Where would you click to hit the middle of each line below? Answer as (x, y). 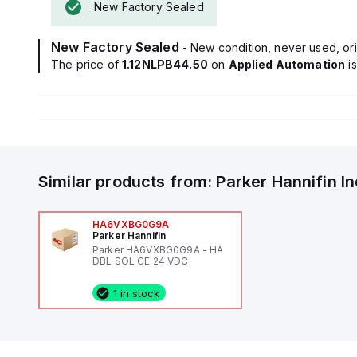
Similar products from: (127, 182)
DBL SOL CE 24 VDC (140, 261)
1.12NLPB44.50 (165, 64)
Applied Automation (287, 64)
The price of (86, 64)
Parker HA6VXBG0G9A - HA (158, 250)
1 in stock (136, 293)
